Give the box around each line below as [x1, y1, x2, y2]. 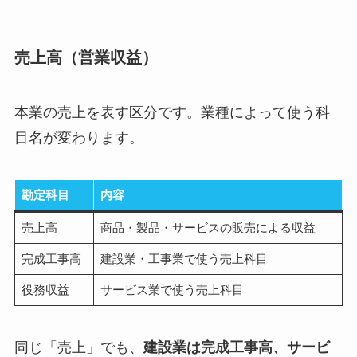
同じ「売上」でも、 [14, 339, 143, 355]
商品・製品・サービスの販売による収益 [100, 221, 316, 235]
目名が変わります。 [14, 130, 143, 147]
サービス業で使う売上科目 [100, 283, 244, 297]
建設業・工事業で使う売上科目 [100, 252, 268, 266]
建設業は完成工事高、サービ [143, 339, 330, 355]
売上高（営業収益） [14, 48, 158, 66]
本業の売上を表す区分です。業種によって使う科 [14, 104, 330, 121]
